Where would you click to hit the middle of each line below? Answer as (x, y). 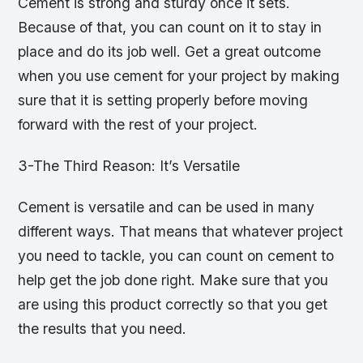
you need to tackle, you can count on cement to (176, 255)
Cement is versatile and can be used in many (167, 207)
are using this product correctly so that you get (173, 304)
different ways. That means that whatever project (181, 231)
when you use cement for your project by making (179, 75)
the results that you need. (102, 328)
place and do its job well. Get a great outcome (170, 51)
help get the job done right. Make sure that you (173, 280)
